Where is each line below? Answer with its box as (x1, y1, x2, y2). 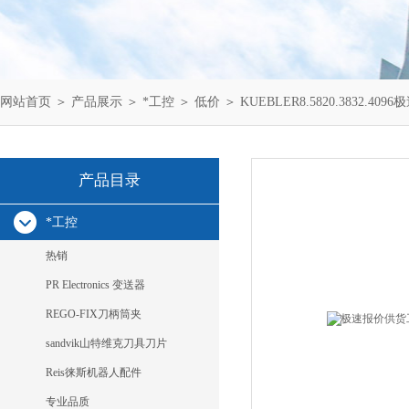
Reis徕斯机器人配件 (46, 366, 142, 379)
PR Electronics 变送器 (46, 278, 145, 291)
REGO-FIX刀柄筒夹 (46, 308, 142, 320)
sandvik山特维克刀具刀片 (46, 337, 167, 350)
